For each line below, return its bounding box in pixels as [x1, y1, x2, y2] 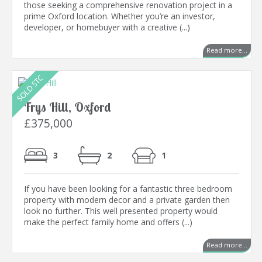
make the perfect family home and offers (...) [24, 216, 192, 228]
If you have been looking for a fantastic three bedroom [24, 183, 232, 195]
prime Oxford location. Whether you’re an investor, [24, 11, 215, 22]
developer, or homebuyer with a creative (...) [24, 22, 190, 33]
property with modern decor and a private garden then [24, 194, 230, 206]
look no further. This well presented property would [24, 205, 218, 217]
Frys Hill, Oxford [24, 99, 111, 115]
